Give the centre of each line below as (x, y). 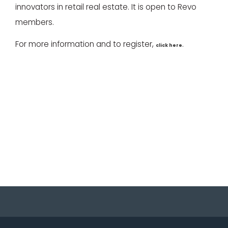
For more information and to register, (85, 44)
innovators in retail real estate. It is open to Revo (106, 7)
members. (35, 22)
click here (169, 45)
